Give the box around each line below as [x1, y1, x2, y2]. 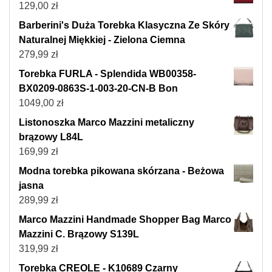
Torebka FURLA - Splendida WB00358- [19, 68, 196, 79]
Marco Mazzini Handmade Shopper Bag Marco [19, 214, 231, 225]
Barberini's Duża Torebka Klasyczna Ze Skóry [19, 19, 229, 30]
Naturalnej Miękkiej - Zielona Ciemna [19, 34, 185, 45]
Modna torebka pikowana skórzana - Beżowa [19, 165, 224, 176]
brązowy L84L [19, 131, 83, 142]
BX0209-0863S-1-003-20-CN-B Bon [19, 83, 178, 93]
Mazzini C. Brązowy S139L [19, 228, 139, 239]
